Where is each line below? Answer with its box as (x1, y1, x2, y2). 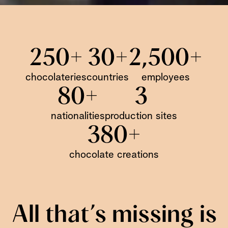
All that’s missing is (11, 203, 217, 227)
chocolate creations (69, 150, 159, 160)
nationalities (51, 111, 105, 121)
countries (87, 72, 129, 82)
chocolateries (25, 72, 87, 82)
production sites (105, 111, 177, 121)
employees (141, 72, 190, 82)
